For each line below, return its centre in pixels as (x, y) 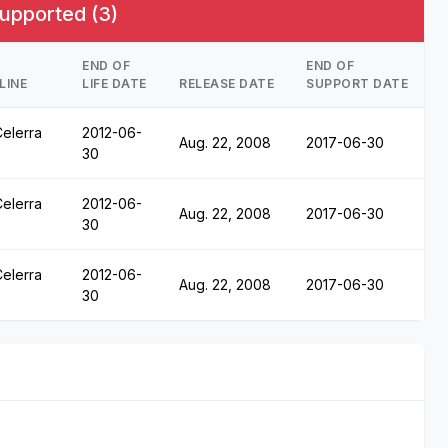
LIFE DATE (114, 83)
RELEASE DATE (226, 83)
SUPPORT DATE (357, 83)
